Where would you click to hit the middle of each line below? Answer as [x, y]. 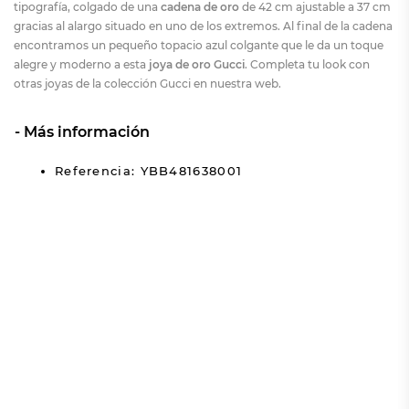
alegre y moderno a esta [81, 64]
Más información [86, 131]
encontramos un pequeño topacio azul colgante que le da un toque [198, 45]
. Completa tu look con [307, 64]
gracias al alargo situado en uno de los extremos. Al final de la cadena [203, 26]
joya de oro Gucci [196, 64]
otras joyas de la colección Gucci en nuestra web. [147, 83]
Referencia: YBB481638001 [148, 170]
